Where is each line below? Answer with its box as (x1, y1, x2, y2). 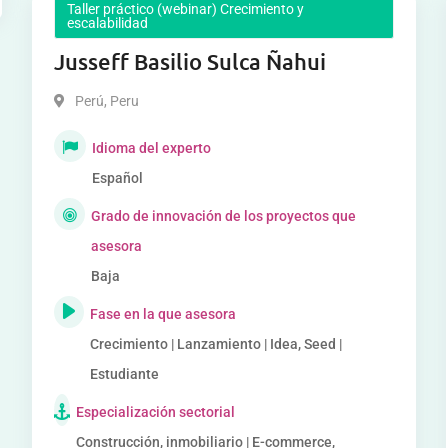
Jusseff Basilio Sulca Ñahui (54, 48, 327, 75)
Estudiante (90, 366, 160, 382)
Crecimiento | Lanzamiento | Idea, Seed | (90, 336, 343, 352)
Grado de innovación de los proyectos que (90, 208, 356, 224)
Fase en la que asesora (90, 306, 237, 322)
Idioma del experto (92, 140, 212, 156)
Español (92, 170, 144, 186)
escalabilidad (67, 15, 149, 31)
